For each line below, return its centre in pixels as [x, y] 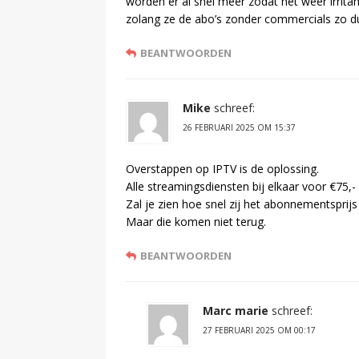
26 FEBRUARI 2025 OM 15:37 [239, 127]
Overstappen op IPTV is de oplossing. [222, 168]
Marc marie [236, 310]
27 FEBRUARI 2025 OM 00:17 [259, 330]
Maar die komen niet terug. [196, 221]
